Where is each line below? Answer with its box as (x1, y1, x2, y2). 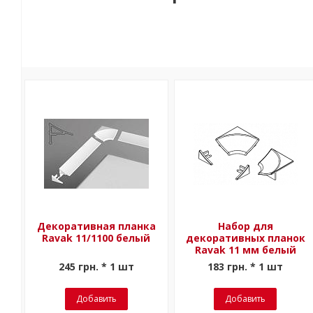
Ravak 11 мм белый (194, 243, 296, 256)
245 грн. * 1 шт (58, 260, 134, 273)
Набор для (217, 219, 273, 233)
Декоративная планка (36, 219, 156, 233)
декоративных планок (185, 231, 305, 245)
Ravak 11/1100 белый (42, 231, 151, 245)
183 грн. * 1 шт (208, 260, 284, 273)
